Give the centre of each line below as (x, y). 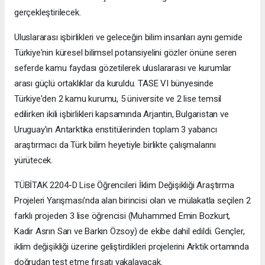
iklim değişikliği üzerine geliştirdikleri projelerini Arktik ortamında (132, 247)
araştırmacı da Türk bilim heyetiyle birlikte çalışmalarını (115, 145)
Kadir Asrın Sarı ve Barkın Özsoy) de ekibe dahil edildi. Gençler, (130, 232)
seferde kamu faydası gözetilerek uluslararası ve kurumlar (123, 68)
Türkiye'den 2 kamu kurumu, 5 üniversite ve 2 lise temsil (118, 99)
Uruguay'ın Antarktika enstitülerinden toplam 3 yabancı (116, 130)
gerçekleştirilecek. (48, 13)
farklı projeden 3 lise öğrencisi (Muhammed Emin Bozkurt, (122, 216)
